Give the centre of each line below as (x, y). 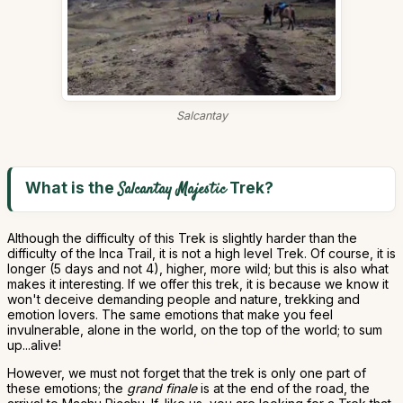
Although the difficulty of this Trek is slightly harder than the (182, 237)
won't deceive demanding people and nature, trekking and (184, 299)
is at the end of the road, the (283, 388)
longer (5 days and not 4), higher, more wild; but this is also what (198, 268)
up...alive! (34, 345)
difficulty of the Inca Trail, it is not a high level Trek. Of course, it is (201, 253)
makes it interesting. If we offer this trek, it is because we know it (198, 283)
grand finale (162, 388)
